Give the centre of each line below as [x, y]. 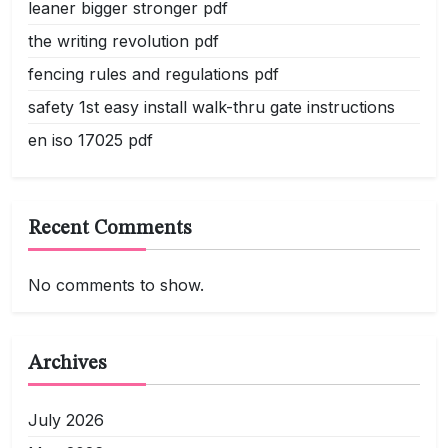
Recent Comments [109, 229]
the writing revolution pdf [123, 41]
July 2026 [66, 420]
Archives [67, 364]
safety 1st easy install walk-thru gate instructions [211, 107]
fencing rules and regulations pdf [153, 74]
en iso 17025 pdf [90, 140]
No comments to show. [116, 285]
